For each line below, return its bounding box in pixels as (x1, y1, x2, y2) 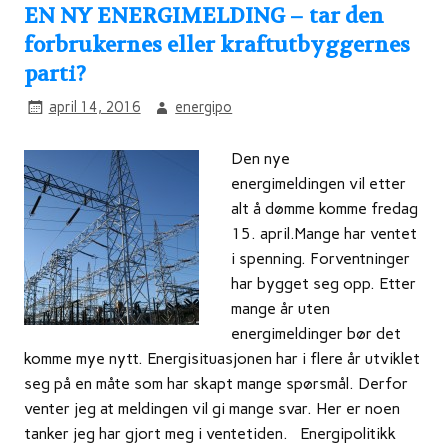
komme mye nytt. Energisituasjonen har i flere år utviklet (24, 349, 420, 369)
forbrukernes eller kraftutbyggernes (24, 31, 410, 59)
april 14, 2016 (48, 97, 141, 116)
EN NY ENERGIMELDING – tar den (24, 2, 384, 30)
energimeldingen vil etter (231, 174, 406, 194)
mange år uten (231, 299, 330, 319)
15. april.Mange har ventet (231, 224, 417, 244)
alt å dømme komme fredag (231, 199, 418, 219)
